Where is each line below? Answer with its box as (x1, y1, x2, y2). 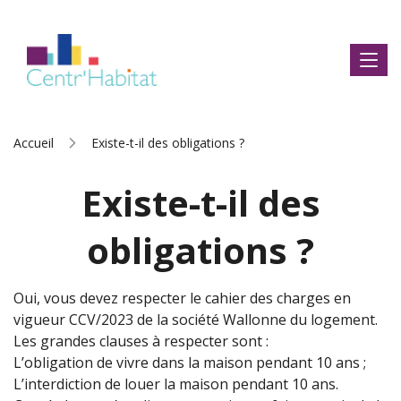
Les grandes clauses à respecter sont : (13, 331, 269, 351)
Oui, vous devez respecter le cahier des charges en (13, 288, 351, 308)
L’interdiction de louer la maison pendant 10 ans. (13, 374, 338, 394)
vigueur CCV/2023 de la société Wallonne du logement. (13, 310, 378, 329)
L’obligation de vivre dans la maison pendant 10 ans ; (13, 353, 366, 372)
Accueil (13, 134, 54, 151)
